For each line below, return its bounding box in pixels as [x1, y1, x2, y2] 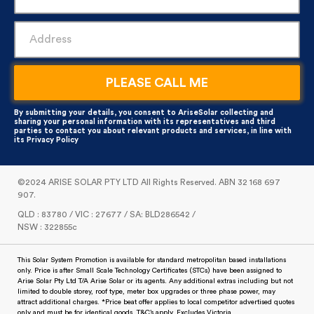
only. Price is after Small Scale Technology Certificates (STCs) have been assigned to [18, 267, 282, 274]
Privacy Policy [27, 136, 78, 144]
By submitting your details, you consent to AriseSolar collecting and [14, 109, 273, 116]
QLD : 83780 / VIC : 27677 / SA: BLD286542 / [18, 210, 196, 219]
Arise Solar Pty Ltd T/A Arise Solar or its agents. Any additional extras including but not [18, 278, 293, 285]
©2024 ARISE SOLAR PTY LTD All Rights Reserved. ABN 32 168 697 [18, 178, 280, 186]
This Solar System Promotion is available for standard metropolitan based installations [18, 257, 286, 264]
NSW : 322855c [18, 223, 77, 231]
